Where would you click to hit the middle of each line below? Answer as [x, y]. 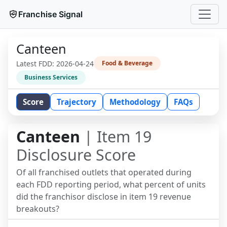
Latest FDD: [36, 63]
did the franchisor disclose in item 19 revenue [104, 197]
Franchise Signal [51, 14]
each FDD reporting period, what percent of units [111, 184]
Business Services [51, 77]
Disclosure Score [76, 155]
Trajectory [77, 102]
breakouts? [38, 209]
